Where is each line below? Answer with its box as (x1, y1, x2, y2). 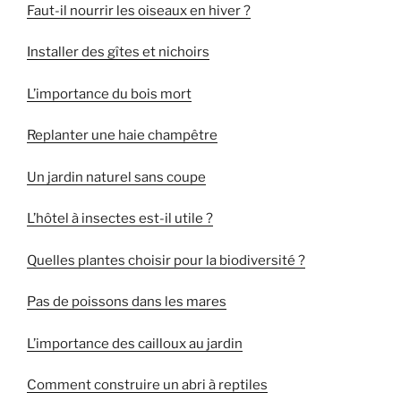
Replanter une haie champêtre (27, 127, 218, 144)
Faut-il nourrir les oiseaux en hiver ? (27, 2, 251, 19)
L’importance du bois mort (27, 85, 192, 102)
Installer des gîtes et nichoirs (27, 44, 209, 61)
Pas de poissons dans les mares (27, 294, 226, 311)
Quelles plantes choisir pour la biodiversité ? (27, 252, 305, 269)
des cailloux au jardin (109, 335, 243, 352)
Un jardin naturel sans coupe (27, 168, 206, 185)
